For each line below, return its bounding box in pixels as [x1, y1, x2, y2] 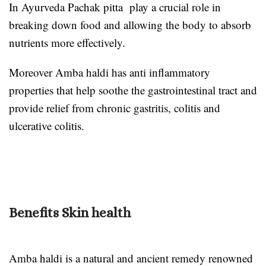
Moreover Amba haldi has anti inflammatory [9, 64, 210, 80]
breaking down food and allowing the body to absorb [9, 17, 251, 32]
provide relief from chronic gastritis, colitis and [9, 100, 220, 115]
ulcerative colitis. [9, 118, 84, 133]
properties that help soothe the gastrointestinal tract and [9, 82, 257, 97]
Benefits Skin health [9, 204, 131, 220]
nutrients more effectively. [9, 34, 129, 50]
